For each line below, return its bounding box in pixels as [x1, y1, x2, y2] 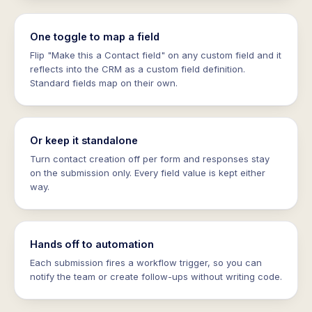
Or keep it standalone [30, 134, 138, 146]
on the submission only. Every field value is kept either [30, 167, 265, 178]
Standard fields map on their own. [30, 77, 178, 88]
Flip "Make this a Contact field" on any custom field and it [30, 49, 281, 61]
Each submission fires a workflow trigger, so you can [30, 257, 262, 268]
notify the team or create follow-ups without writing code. [30, 271, 282, 282]
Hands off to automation [30, 238, 154, 250]
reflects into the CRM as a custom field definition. [30, 63, 245, 75]
